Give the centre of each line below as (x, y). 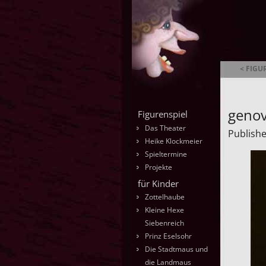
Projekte (159, 167)
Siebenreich (164, 223)
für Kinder (158, 183)
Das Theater (165, 128)
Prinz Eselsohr (168, 236)
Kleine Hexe (164, 210)
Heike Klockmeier (174, 141)
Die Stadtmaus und (176, 249)
